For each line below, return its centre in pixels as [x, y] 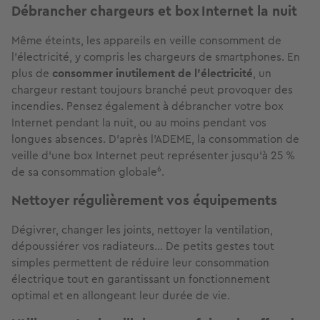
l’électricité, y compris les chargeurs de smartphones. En [156, 57]
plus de [32, 74]
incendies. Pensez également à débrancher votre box [147, 106]
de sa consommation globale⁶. [88, 172]
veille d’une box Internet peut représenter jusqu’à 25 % [153, 156]
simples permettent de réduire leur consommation [140, 263]
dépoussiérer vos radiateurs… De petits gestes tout [143, 246]
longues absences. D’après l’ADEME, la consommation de [155, 139]
